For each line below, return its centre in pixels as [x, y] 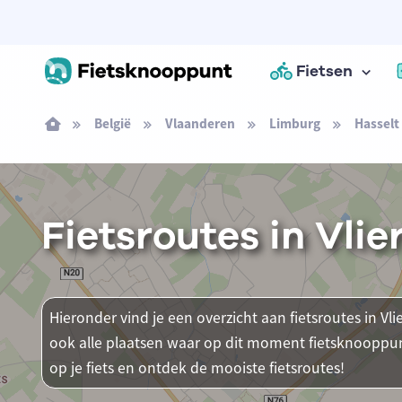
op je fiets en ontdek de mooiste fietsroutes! [197, 368]
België [112, 123]
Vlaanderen [200, 123]
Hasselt [376, 123]
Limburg [294, 123]
